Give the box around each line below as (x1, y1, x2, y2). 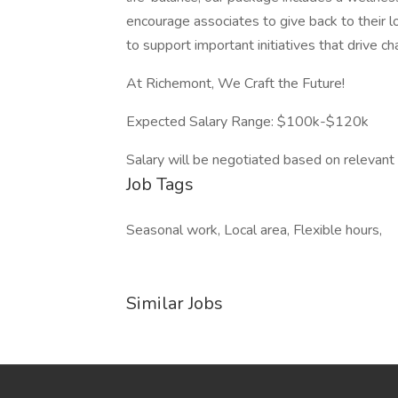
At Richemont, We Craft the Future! (126, 74, 345, 93)
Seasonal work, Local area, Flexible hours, (126, 220, 382, 240)
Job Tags (126, 172, 194, 196)
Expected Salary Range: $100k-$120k (126, 112, 369, 131)
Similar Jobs (126, 291, 223, 315)
